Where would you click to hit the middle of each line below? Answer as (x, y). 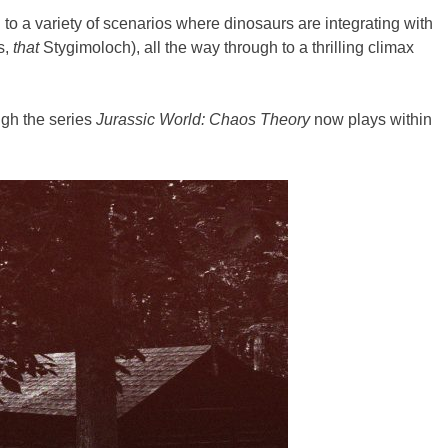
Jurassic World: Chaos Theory (205, 119)
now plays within (373, 119)
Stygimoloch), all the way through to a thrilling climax (228, 47)
